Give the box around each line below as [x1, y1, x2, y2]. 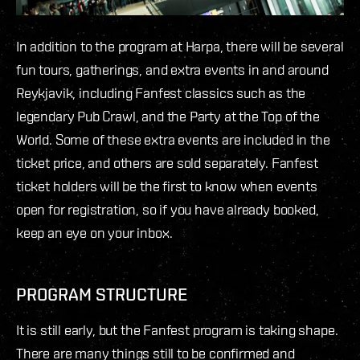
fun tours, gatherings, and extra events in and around [16, 61, 329, 79]
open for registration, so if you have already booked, [16, 201, 319, 219]
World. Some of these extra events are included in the [16, 131, 330, 149]
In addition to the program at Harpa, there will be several [16, 38, 344, 55]
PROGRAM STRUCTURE [16, 284, 191, 305]
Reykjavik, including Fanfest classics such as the [16, 84, 306, 102]
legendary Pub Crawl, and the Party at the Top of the [16, 108, 320, 125]
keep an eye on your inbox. [16, 224, 176, 242]
